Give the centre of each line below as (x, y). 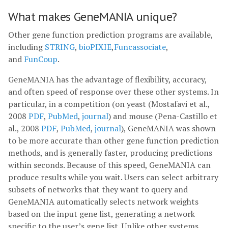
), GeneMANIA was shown (168, 128)
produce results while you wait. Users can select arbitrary (113, 177)
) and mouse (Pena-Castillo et (163, 116)
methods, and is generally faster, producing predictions (110, 153)
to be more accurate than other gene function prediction (113, 140)
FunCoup (41, 59)
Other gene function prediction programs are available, (110, 35)
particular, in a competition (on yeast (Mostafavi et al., (109, 104)
